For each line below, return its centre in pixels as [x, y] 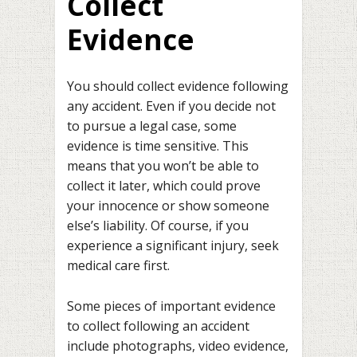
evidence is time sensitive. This [158, 146]
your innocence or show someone [168, 206]
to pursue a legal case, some [152, 126]
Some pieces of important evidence [171, 306]
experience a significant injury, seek [173, 246]
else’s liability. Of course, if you [158, 226]
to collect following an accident [158, 326]
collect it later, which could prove [164, 186]
